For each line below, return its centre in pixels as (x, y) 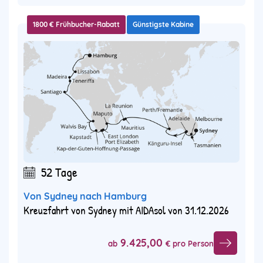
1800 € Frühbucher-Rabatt (76, 25)
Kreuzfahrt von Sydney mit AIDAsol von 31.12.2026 (126, 210)
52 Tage (59, 172)
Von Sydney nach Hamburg (85, 196)
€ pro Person (190, 243)
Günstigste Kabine (163, 25)
